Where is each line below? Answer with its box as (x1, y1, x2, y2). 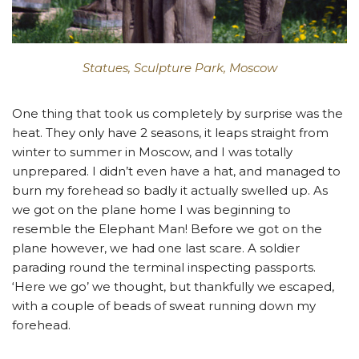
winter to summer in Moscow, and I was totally (12, 144, 292, 160)
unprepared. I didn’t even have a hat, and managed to (12, 163, 341, 179)
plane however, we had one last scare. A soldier (12, 240, 300, 256)
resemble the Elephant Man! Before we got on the (12, 221, 322, 237)
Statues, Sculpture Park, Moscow (82, 60, 277, 76)
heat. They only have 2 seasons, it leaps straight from (12, 125, 329, 141)
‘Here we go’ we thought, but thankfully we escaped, (12, 279, 334, 295)
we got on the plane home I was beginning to (12, 202, 291, 218)
